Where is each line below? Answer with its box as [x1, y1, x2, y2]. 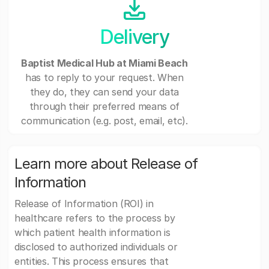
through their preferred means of [29, 100, 180, 113]
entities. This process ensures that [14, 255, 169, 268]
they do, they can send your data [29, 86, 180, 98]
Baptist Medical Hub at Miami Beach [21, 57, 188, 70]
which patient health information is [14, 226, 171, 239]
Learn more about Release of [14, 155, 198, 173]
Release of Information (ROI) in [14, 198, 154, 210]
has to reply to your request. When [25, 71, 184, 84]
